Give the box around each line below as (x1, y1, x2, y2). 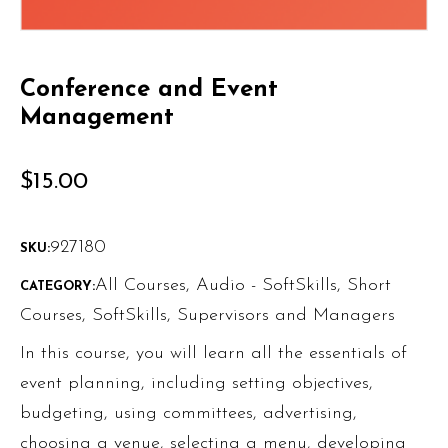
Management (20, 106, 174, 131)
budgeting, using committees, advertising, (20, 404, 357, 424)
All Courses (95, 276, 186, 296)
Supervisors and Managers (177, 306, 395, 326)
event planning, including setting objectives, (20, 374, 373, 394)
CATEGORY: (20, 280, 95, 294)
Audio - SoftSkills (196, 276, 337, 296)
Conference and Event (20, 78, 278, 103)
